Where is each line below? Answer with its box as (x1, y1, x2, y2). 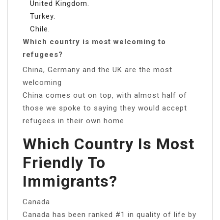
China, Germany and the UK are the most (23, 65, 172, 74)
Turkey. (30, 11, 55, 21)
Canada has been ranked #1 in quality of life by (23, 210, 196, 219)
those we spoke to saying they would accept (23, 103, 187, 112)
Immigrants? (23, 171, 117, 191)
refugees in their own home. (23, 116, 126, 125)
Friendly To (23, 153, 106, 172)
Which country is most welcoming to (23, 37, 166, 46)
